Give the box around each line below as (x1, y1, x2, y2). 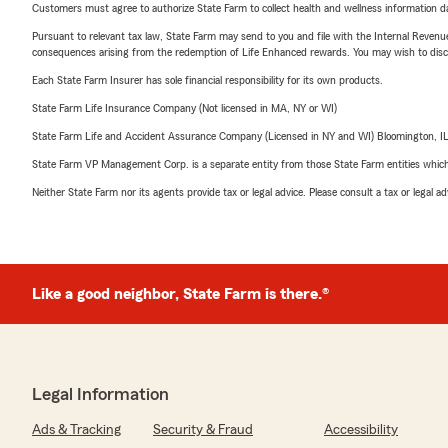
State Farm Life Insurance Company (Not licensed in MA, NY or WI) (32, 102, 337, 114)
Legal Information (32, 385, 169, 403)
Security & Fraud (153, 423, 253, 437)
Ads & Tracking (32, 423, 121, 437)
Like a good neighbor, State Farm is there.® (32, 286, 329, 302)
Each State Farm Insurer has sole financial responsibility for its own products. (32, 74, 383, 86)
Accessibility (324, 423, 398, 437)
